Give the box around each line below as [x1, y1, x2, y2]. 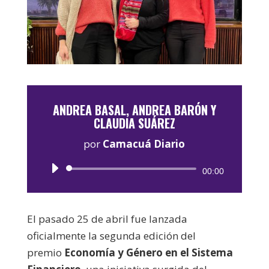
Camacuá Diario [103, 136, 186, 151]
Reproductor [133, 163, 194, 177]
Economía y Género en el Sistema [64, 245, 233, 259]
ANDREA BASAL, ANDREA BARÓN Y [52, 100, 216, 119]
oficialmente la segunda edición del [26, 228, 196, 243]
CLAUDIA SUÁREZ [93, 113, 175, 132]
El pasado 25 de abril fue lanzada [26, 211, 187, 226]
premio [26, 245, 64, 259]
